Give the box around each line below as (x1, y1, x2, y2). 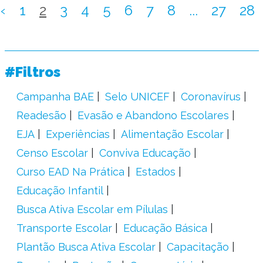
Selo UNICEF (104, 90, 170, 103)
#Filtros (4, 63, 60, 80)
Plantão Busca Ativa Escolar (16, 241, 156, 253)
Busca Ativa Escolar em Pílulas (16, 203, 168, 215)
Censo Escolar (16, 147, 88, 159)
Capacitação (166, 241, 229, 253)
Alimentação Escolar (120, 128, 224, 140)
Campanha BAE (16, 90, 94, 103)
